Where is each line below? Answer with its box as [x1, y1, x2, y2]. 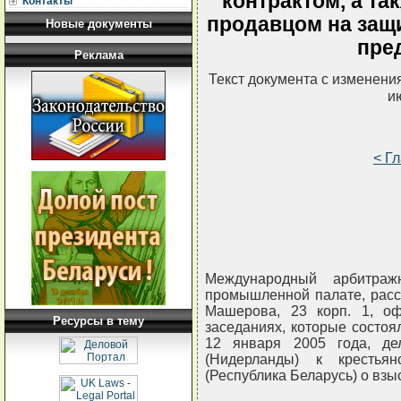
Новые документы [45, 17, 152, 30]
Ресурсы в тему [53, 314, 144, 328]
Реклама [73, 48, 124, 62]
